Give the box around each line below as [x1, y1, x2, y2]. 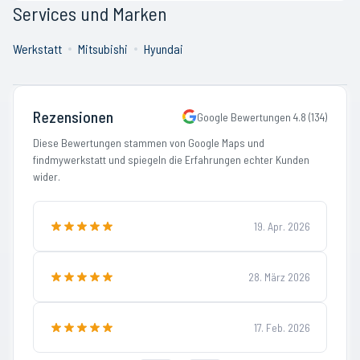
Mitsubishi [78, 41, 128, 56]
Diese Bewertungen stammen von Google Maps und [33, 136, 264, 149]
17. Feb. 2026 [254, 321, 310, 334]
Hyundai [144, 41, 183, 56]
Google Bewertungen [197, 109, 293, 124]
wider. [33, 170, 60, 183]
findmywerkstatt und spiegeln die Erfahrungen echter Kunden [33, 153, 309, 166]
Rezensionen [33, 107, 113, 126]
